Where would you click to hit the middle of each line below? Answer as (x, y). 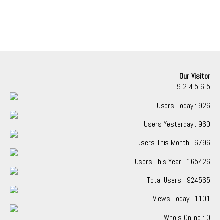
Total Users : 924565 (178, 180)
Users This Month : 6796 (173, 143)
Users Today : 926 (183, 105)
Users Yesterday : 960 (177, 124)
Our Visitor (194, 76)
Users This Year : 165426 (172, 161)
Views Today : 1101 (181, 199)
